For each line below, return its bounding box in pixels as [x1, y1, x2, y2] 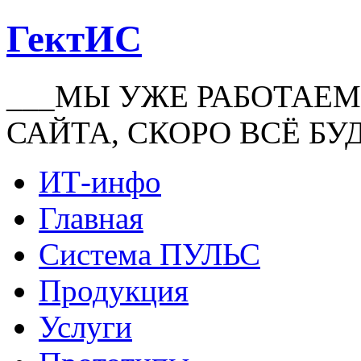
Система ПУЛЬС [39, 236, 260, 272]
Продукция [39, 272, 189, 308]
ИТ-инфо [39, 164, 161, 199]
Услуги [39, 309, 132, 344]
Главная [39, 200, 143, 235]
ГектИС [6, 18, 142, 60]
